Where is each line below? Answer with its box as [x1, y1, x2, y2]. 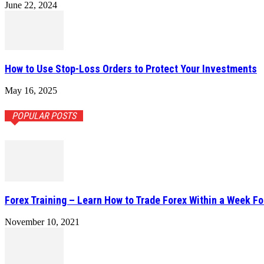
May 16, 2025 [5, 85, 57, 96]
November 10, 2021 [5, 217, 80, 227]
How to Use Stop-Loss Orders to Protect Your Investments [5, 62, 257, 75]
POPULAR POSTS [12, 110, 76, 122]
